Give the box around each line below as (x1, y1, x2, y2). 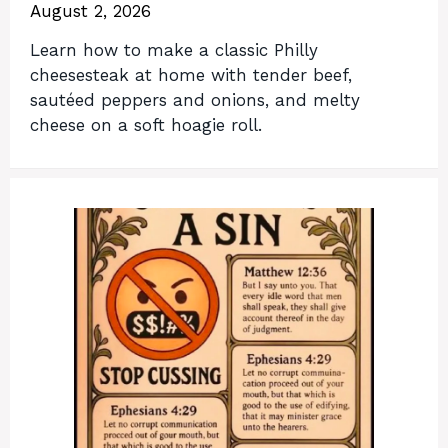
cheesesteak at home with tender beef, (30, 64, 352, 85)
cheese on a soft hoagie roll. (30, 114, 262, 135)
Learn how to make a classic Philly (30, 39, 318, 60)
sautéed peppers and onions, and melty (30, 89, 360, 110)
